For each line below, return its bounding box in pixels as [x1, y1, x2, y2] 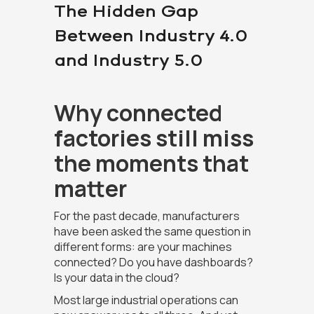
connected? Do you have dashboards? [53, 254, 253, 271]
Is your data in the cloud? [53, 270, 179, 286]
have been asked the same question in [53, 224, 251, 240]
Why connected [53, 97, 222, 129]
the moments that [53, 148, 249, 179]
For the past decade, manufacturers [53, 208, 240, 224]
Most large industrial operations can [53, 292, 238, 308]
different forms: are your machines [53, 239, 232, 255]
